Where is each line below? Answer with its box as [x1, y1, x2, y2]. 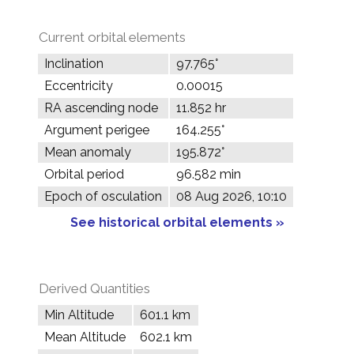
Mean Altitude [44, 330, 126, 345]
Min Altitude [44, 307, 114, 322]
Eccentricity [44, 78, 113, 93]
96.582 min [176, 167, 241, 182]
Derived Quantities [39, 281, 150, 296]
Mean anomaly [44, 145, 131, 160]
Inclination [44, 56, 104, 71]
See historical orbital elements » [70, 215, 284, 230]
